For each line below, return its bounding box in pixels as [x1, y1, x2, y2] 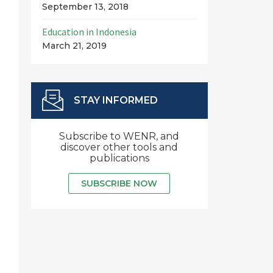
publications [89, 152, 149, 164]
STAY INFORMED [73, 94, 158, 106]
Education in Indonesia [41, 26, 136, 38]
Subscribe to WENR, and [59, 130, 180, 142]
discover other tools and [60, 141, 179, 153]
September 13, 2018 [41, 1, 129, 12]
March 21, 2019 [41, 40, 107, 51]
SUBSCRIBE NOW [81, 178, 158, 189]
